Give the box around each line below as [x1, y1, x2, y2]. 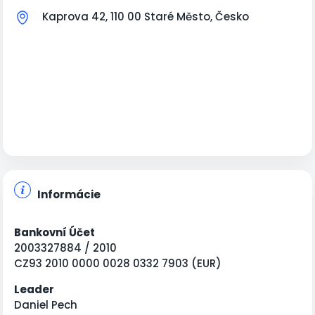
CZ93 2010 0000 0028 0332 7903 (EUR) [14, 256, 221, 271]
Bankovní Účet [14, 225, 95, 240]
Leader [14, 282, 54, 297]
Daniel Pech [14, 297, 77, 312]
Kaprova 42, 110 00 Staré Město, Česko [42, 9, 249, 24]
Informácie [37, 187, 101, 202]
